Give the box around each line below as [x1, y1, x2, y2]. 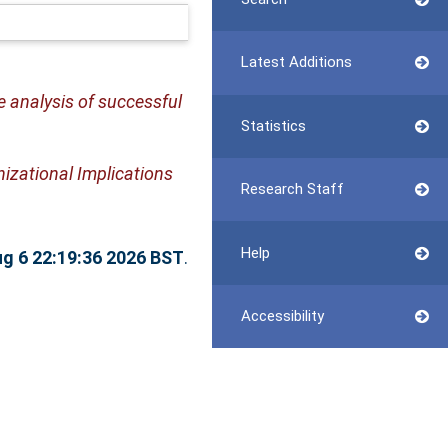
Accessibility [240, 306, 324, 325]
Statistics [240, 116, 306, 135]
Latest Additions [240, 53, 352, 72]
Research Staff [240, 180, 344, 199]
